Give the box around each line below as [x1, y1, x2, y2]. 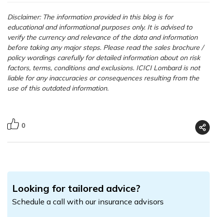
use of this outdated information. [7, 84, 108, 93]
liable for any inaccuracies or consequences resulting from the [7, 74, 199, 83]
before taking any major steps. [7, 43, 101, 52]
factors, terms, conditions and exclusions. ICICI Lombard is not [7, 63, 200, 73]
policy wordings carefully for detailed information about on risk [7, 53, 200, 62]
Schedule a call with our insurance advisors [12, 197, 164, 207]
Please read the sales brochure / [103, 43, 203, 52]
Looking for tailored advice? [12, 182, 140, 195]
